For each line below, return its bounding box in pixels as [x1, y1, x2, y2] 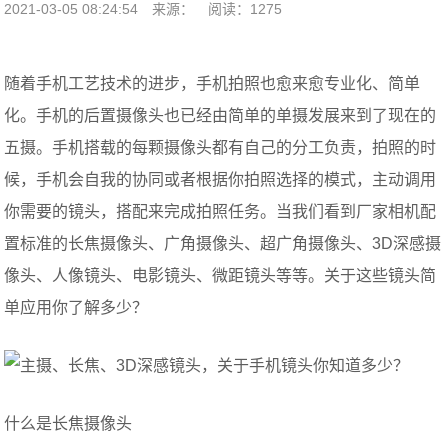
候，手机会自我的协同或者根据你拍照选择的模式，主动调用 [4, 171, 437, 188]
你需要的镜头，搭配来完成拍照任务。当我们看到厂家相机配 [4, 203, 437, 220]
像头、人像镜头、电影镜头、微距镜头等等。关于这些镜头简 [4, 267, 437, 284]
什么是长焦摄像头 [4, 415, 133, 432]
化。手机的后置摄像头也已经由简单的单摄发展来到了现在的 [4, 107, 437, 124]
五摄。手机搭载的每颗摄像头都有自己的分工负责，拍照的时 [4, 139, 437, 156]
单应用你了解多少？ [4, 299, 149, 316]
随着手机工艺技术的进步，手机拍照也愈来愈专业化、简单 [4, 75, 421, 92]
